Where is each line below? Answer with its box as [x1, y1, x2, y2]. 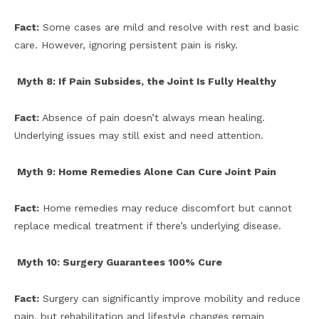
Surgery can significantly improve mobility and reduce [39, 293, 300, 305]
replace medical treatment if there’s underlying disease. [14, 220, 281, 232]
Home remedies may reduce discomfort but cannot [39, 202, 292, 214]
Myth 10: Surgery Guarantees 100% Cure [14, 256, 222, 268]
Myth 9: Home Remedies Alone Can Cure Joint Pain [14, 166, 276, 178]
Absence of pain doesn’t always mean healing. [39, 112, 265, 124]
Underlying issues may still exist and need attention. [14, 130, 263, 142]
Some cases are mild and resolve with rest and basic [39, 21, 299, 33]
